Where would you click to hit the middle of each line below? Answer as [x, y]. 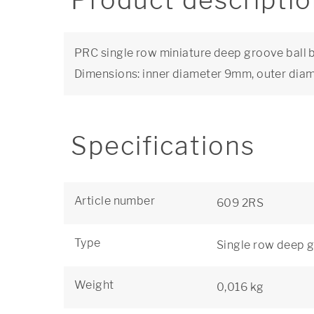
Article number [115, 201]
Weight [94, 285]
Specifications [163, 146]
